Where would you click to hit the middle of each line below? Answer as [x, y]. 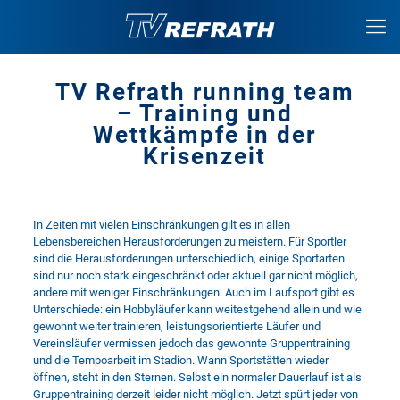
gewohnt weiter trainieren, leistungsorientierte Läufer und [176, 326]
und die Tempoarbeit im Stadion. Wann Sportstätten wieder [180, 360]
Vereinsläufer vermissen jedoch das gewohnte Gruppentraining [191, 343]
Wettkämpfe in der [204, 135]
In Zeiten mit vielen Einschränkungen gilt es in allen [161, 225]
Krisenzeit [204, 156]
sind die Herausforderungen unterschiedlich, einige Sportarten [188, 258]
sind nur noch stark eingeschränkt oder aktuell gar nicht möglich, [195, 275]
